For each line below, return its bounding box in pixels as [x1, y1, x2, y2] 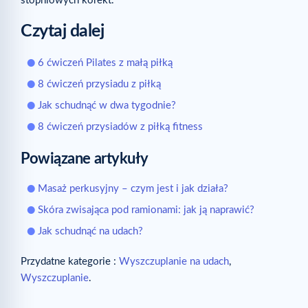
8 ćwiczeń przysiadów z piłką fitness [38, 122, 203, 133]
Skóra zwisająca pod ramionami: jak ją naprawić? [38, 205, 254, 216]
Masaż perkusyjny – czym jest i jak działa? [38, 184, 228, 195]
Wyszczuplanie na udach [119, 256, 229, 267]
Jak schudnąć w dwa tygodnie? [38, 100, 176, 111]
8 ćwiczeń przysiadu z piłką [38, 79, 161, 90]
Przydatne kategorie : [21, 256, 119, 267]
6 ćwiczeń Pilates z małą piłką [38, 58, 173, 69]
